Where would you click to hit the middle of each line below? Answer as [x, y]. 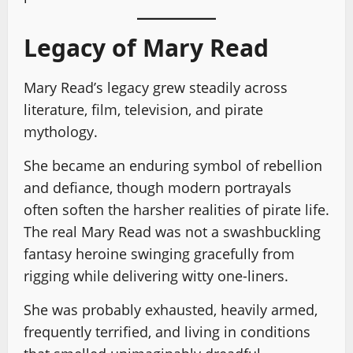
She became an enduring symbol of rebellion [173, 166]
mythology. [61, 132]
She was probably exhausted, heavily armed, [171, 310]
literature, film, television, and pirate [143, 110]
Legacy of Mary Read [146, 48]
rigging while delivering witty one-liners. [156, 276]
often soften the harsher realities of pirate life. [176, 210]
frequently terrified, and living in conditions [167, 332]
